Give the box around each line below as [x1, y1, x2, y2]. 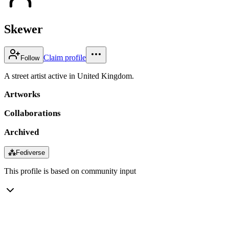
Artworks [4, 89, 40, 99]
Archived [4, 127, 39, 137]
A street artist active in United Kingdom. [4, 71, 134, 80]
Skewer [4, 22, 43, 36]
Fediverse [16, 148, 45, 156]
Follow [20, 54, 39, 62]
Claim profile [43, 53, 86, 62]
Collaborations [4, 108, 61, 118]
